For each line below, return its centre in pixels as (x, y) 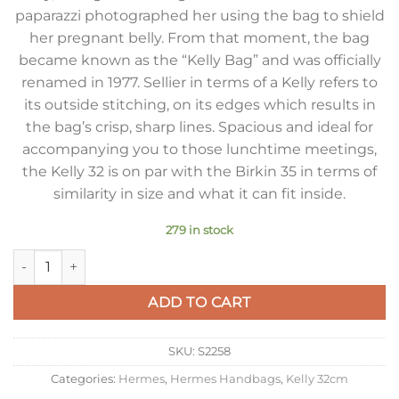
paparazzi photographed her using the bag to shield (199, 15)
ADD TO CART (199, 302)
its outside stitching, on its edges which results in (199, 104)
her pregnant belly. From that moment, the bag (199, 37)
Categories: (85, 379)
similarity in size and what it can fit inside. (199, 193)
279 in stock (199, 230)
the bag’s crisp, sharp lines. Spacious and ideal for (199, 126)
